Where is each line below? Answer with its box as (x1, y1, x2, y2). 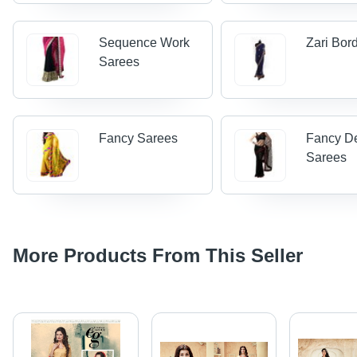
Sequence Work (98, 36, 190, 50)
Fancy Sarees (98, 131, 178, 145)
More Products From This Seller (13, 244, 303, 266)
